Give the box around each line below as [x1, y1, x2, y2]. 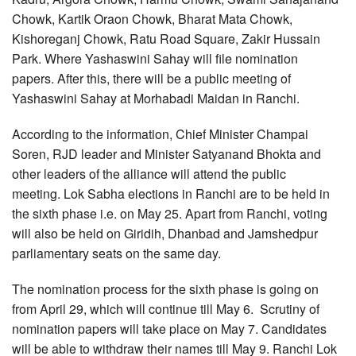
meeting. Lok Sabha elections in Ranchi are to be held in [12, 184, 330, 203]
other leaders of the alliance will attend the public [12, 164, 286, 183]
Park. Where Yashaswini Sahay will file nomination [12, 48, 298, 68]
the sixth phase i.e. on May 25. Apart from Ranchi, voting [12, 203, 327, 222]
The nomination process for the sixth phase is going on [12, 279, 319, 298]
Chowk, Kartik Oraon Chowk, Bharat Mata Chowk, [12, 9, 292, 28]
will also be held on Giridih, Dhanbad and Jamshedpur [12, 223, 318, 242]
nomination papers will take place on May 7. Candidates [12, 319, 327, 338]
